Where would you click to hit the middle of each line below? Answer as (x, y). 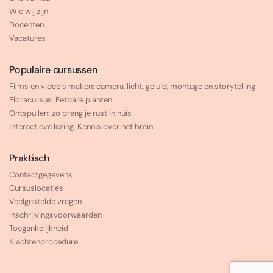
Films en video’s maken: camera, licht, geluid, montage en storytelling (132, 87)
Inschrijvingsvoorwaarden (55, 215)
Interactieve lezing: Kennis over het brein (81, 127)
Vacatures (27, 38)
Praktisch (29, 158)
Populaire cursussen (53, 70)
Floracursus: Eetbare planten (61, 100)
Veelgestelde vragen (45, 202)
